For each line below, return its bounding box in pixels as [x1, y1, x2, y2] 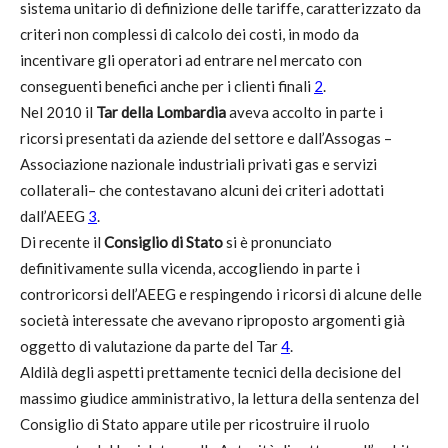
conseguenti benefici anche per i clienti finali [20, 77, 314, 95]
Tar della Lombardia [96, 103, 226, 121]
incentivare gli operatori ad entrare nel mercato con [20, 51, 362, 69]
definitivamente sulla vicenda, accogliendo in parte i [20, 259, 360, 277]
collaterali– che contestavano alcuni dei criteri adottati [20, 181, 384, 199]
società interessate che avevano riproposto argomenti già [20, 311, 405, 329]
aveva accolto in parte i [226, 103, 383, 121]
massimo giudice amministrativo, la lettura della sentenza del [20, 389, 419, 407]
